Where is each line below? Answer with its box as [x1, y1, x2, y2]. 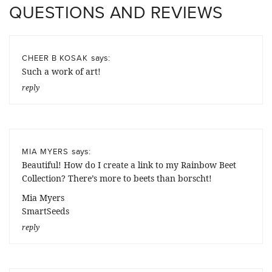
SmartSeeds [22, 205, 69, 217]
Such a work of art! [22, 65, 101, 77]
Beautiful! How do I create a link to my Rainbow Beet [22, 158, 236, 171]
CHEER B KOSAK [22, 52, 88, 63]
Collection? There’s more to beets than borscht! [22, 172, 212, 184]
